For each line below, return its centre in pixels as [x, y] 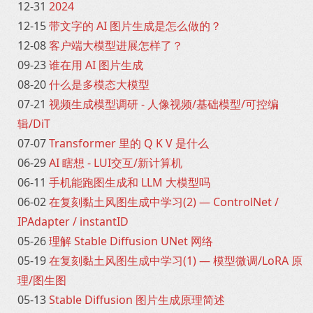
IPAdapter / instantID [73, 221]
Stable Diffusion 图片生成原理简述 [137, 300]
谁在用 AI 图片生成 [96, 65]
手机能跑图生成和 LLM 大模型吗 [130, 182]
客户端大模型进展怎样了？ [116, 45]
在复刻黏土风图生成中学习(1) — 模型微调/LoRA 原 [176, 261]
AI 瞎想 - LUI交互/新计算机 [116, 163]
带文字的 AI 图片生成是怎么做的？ [135, 26]
